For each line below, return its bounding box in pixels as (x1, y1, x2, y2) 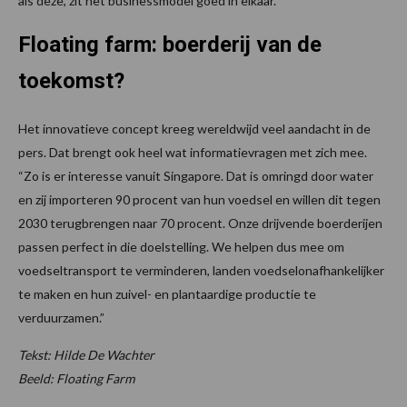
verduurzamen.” (18, 309, 104, 325)
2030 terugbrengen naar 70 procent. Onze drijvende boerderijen (18, 214, 382, 231)
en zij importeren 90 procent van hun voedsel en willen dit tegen (18, 191, 381, 207)
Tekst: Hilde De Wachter (18, 346, 154, 362)
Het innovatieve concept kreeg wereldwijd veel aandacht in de (18, 120, 371, 136)
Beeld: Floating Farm (18, 370, 134, 386)
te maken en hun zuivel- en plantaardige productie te (18, 285, 316, 302)
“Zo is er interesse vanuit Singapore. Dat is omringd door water (18, 167, 373, 184)
